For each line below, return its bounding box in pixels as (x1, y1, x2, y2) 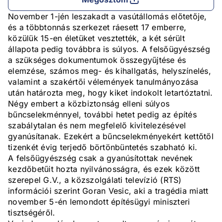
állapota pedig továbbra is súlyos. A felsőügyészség (8, 44, 210, 55)
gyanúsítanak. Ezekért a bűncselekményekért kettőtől (8, 131, 214, 142)
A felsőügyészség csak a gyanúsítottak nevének (8, 153, 193, 164)
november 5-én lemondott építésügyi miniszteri (8, 197, 190, 207)
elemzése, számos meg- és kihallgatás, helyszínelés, (8, 66, 211, 76)
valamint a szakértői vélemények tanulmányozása (8, 77, 199, 87)
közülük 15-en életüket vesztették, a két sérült (8, 33, 185, 44)
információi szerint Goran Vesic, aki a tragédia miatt (8, 186, 209, 196)
